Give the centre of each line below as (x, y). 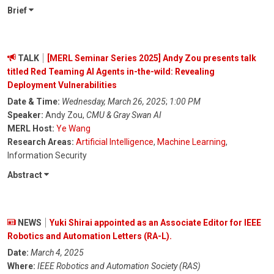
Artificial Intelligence (115, 142)
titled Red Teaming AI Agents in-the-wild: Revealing (111, 72)
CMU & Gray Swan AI (124, 115)
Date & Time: (35, 102)
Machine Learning (191, 142)
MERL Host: (31, 129)
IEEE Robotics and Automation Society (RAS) (119, 266)
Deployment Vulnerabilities (62, 85)
